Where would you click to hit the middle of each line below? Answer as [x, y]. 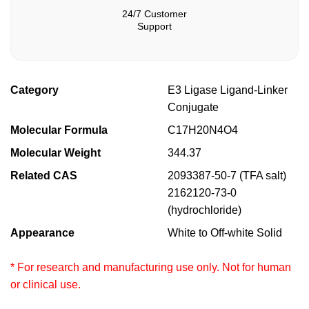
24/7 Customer [154, 13]
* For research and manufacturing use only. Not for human [151, 267]
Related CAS [44, 175]
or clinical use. [46, 284]
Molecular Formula [59, 130]
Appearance [42, 232]
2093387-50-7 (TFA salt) [227, 175]
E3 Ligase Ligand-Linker [228, 90]
